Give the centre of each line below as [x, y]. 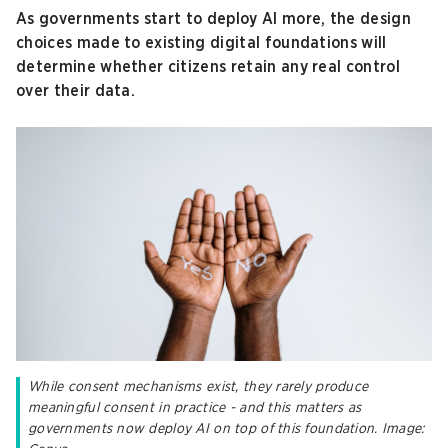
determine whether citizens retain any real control [208, 67]
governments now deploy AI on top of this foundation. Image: [226, 428]
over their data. [76, 91]
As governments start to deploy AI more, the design [214, 19]
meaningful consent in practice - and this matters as [195, 407]
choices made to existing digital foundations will [201, 43]
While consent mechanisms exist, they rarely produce [198, 386]
